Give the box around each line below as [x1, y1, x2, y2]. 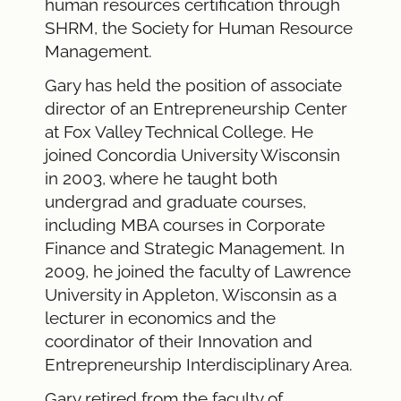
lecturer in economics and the [45, 307, 276, 328]
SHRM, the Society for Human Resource [45, 17, 353, 38]
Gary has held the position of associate [45, 74, 342, 95]
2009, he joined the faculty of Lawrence [45, 260, 351, 281]
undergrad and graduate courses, [45, 191, 306, 211]
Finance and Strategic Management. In [45, 237, 345, 258]
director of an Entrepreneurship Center [45, 98, 347, 118]
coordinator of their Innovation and [45, 330, 312, 351]
